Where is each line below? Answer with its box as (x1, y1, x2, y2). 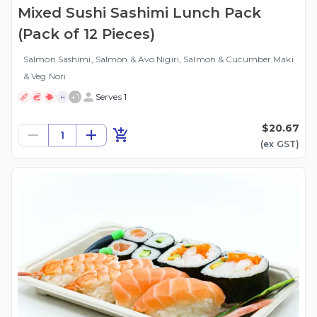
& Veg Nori (23, 71, 67, 82)
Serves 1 (96, 91, 127, 103)
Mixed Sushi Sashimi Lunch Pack (18, 4, 261, 22)
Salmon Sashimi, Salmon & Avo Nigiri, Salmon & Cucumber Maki (23, 54, 294, 65)
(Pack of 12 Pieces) (18, 25, 155, 43)
